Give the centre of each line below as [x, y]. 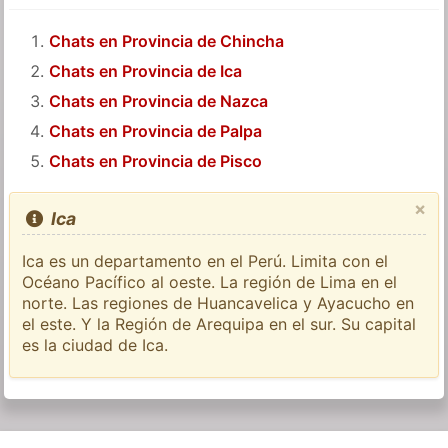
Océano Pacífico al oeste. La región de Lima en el [210, 282]
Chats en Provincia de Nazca [159, 101]
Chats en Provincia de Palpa [156, 131]
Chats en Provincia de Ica [146, 71]
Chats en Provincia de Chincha [167, 41]
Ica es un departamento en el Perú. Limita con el [205, 261]
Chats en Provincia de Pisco [156, 161]
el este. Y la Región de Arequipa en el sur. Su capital [219, 324]
